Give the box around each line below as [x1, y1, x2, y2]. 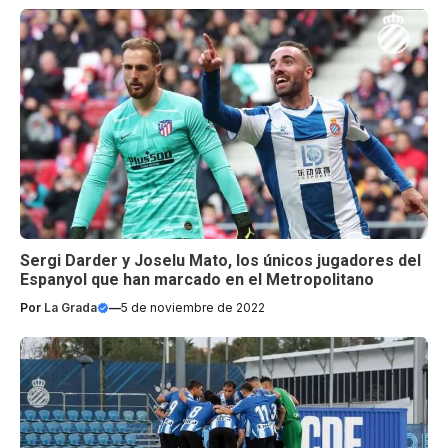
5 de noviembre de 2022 [121, 299, 265, 315]
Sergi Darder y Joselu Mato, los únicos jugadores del [20, 250, 421, 270]
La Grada [44, 299, 97, 315]
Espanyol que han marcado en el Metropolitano [20, 269, 374, 289]
